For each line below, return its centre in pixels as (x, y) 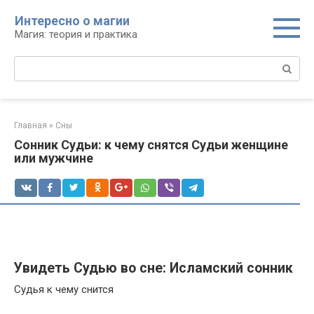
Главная (30, 125)
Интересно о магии (72, 21)
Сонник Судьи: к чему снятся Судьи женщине (151, 145)
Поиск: (30, 63)
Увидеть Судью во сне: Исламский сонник (153, 268)
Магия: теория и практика (76, 34)
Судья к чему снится (64, 289)
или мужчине (54, 158)
